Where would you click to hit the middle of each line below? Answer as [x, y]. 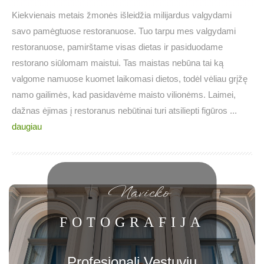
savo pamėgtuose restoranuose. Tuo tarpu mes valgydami [124, 31]
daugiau [27, 127]
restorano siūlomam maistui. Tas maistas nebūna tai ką [118, 63]
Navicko [138, 194]
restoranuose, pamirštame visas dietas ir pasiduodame [117, 47]
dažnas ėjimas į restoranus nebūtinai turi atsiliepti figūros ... [124, 111]
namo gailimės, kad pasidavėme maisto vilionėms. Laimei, [124, 95]
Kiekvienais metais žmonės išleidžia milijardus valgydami [122, 15]
